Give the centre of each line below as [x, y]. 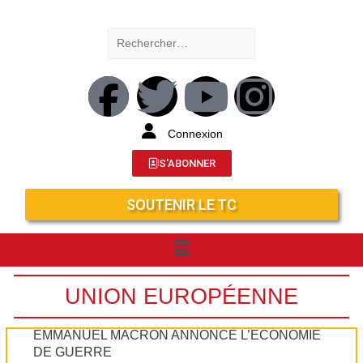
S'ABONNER [187, 163]
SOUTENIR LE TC [181, 204]
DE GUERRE [73, 351]
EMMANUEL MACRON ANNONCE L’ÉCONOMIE [177, 334]
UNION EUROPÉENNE [181, 296]
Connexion [195, 134]
